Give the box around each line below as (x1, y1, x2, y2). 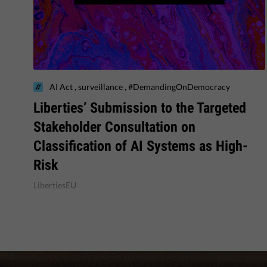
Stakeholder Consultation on (33, 118, 195, 135)
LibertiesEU (33, 179, 76, 190)
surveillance (78, 81, 125, 92)
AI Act (49, 81, 74, 92)
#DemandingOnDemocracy (128, 81, 230, 92)
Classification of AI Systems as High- (33, 137, 248, 154)
